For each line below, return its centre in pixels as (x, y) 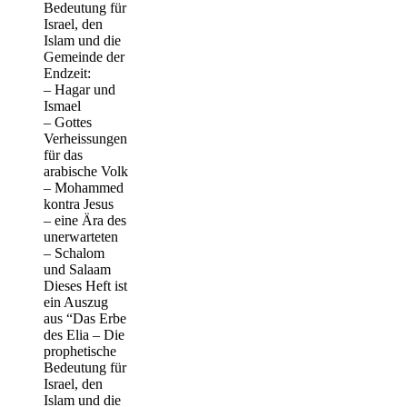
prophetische (80, 352)
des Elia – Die (84, 335)
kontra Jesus (79, 204)
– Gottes (68, 123)
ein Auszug (76, 303)
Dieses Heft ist (85, 286)
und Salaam (77, 270)
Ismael (62, 106)
